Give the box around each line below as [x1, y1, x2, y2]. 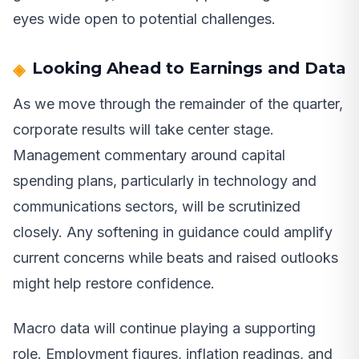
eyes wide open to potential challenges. [13, 10, 276, 28]
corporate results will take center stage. [13, 121, 274, 139]
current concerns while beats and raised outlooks [13, 249, 338, 267]
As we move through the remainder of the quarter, [13, 95, 343, 113]
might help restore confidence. [13, 275, 215, 292]
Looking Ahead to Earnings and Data [32, 58, 346, 79]
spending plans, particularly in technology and [13, 172, 317, 190]
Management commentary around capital [13, 147, 285, 164]
